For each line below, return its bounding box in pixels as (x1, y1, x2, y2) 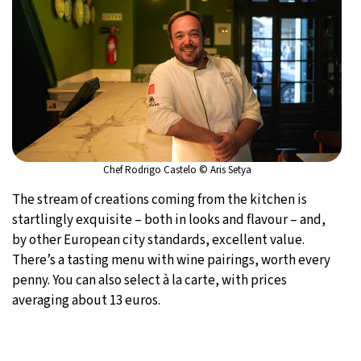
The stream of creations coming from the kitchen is (12, 189, 307, 210)
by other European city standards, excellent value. (12, 230, 305, 250)
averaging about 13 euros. (12, 290, 160, 310)
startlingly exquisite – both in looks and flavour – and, (12, 210, 326, 230)
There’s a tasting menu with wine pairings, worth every (12, 250, 330, 270)
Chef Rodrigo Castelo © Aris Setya (102, 162, 251, 177)
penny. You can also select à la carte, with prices (12, 270, 287, 290)
